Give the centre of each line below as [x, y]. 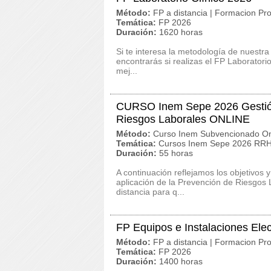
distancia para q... [150, 192]
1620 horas [181, 32]
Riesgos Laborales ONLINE [183, 119]
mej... [127, 71]
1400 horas [181, 261]
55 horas [176, 153]
